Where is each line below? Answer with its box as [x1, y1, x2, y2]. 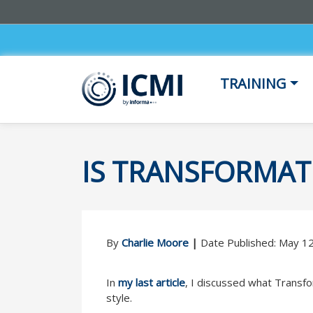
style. [106, 290, 132, 305]
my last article [118, 275, 185, 289]
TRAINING [220, 74, 286, 93]
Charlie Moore [122, 235, 189, 249]
